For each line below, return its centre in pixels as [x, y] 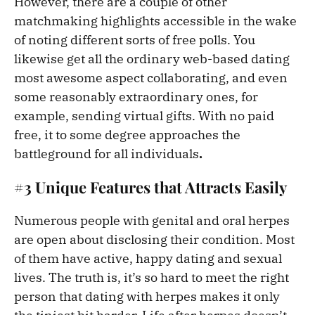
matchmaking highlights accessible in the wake [155, 21]
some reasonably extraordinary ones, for [136, 97]
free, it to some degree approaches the [127, 135]
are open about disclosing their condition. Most [154, 240]
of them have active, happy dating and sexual [148, 259]
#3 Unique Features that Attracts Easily [150, 187]
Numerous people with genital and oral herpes [152, 221]
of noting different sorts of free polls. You [135, 40]
